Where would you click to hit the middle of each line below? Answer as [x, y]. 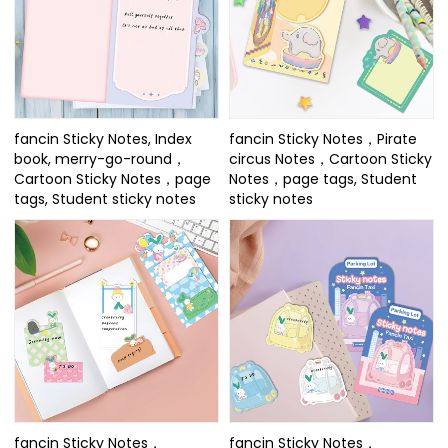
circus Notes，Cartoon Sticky [330, 158]
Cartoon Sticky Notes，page [113, 178]
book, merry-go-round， [100, 158]
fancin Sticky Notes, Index [103, 138]
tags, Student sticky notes [105, 198]
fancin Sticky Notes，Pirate [323, 138]
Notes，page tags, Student [323, 178]
